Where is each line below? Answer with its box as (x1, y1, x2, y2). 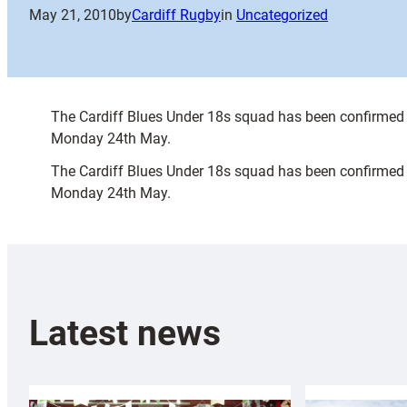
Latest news (29, 313, 221, 353)
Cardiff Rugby (132, 6, 221, 25)
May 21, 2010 (29, 6, 116, 25)
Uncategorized (236, 6, 328, 25)
